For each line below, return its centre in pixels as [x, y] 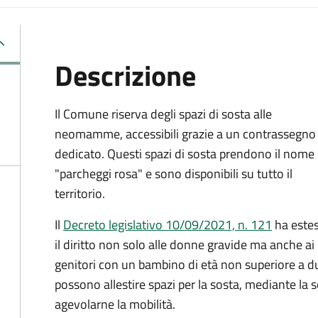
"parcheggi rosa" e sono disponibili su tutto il [174, 174]
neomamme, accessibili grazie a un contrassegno [185, 134]
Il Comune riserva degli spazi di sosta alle [163, 114]
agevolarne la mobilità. [115, 304]
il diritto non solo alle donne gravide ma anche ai [185, 245]
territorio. [80, 193]
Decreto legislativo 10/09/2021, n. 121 [168, 225]
